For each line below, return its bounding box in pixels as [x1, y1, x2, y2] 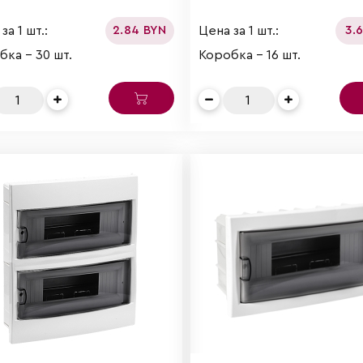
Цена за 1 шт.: [198, 23, 279, 37]
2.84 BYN [113, 24, 167, 37]
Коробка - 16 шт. [198, 49, 301, 62]
